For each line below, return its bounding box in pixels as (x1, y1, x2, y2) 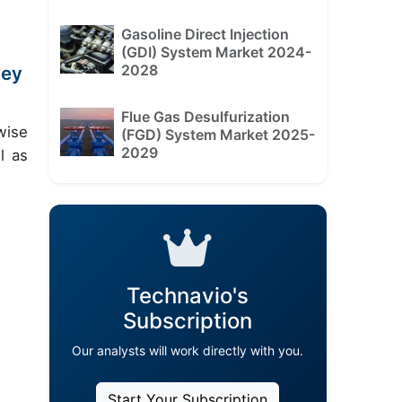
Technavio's (127, 282, 249, 309)
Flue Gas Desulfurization (120, 107, 290, 126)
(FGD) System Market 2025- (120, 125, 315, 144)
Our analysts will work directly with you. (72, 342, 304, 358)
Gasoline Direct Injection (120, 24, 289, 43)
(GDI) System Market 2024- (120, 42, 311, 61)
